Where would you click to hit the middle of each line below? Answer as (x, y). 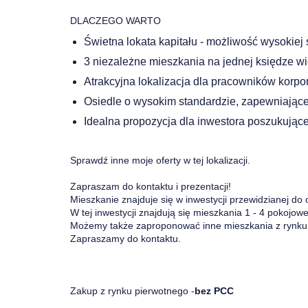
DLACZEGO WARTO (115, 21)
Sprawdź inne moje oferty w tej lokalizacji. (160, 160)
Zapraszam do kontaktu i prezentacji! (151, 186)
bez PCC (214, 291)
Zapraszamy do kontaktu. (125, 239)
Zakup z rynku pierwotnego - (132, 291)
